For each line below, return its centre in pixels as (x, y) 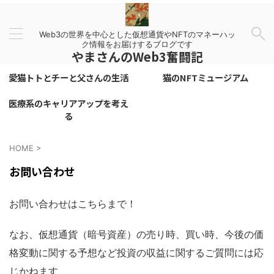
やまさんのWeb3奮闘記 (137, 56)
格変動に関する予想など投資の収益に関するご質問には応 (136, 253)
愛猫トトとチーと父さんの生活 (68, 77)
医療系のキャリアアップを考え (68, 103)
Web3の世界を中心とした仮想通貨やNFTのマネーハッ (137, 34)
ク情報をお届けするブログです (137, 44)
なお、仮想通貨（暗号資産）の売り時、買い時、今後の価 (136, 234)
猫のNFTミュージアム (206, 77)
